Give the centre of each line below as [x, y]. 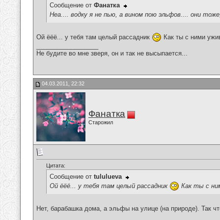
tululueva [108, 177]
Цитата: [56, 166]
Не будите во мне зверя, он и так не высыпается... [112, 54]
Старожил [101, 122]
